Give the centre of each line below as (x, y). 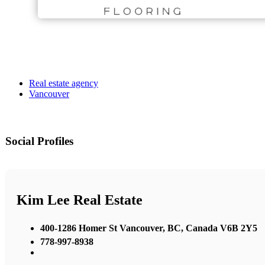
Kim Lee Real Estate (80, 200)
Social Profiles (39, 141)
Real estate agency (64, 83)
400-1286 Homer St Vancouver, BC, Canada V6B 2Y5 (149, 228)
